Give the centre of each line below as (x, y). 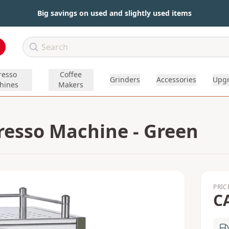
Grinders (125, 79)
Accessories (176, 79)
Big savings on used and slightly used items (114, 13)
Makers (71, 85)
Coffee (71, 74)
